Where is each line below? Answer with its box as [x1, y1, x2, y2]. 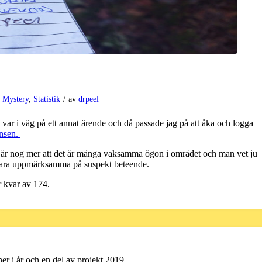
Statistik [33, 94, 60, 104]
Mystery [2, 94, 29, 104]
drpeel [78, 94, 99, 104]
